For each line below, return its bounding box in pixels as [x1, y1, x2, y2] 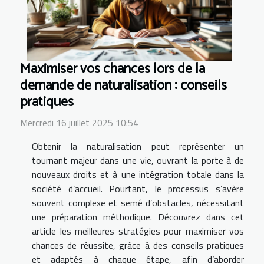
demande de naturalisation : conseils [20, 74, 227, 97]
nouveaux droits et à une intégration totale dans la [32, 167, 244, 181]
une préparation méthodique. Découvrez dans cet [32, 209, 244, 224]
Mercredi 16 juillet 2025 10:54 [20, 115, 138, 130]
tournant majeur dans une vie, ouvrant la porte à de [32, 153, 244, 167]
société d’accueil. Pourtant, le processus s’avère [32, 181, 244, 196]
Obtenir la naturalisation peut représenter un [32, 138, 244, 153]
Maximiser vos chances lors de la [20, 57, 205, 81]
